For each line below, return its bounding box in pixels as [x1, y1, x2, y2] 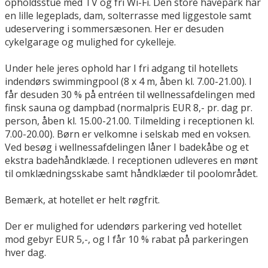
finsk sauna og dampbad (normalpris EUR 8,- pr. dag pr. [5, 101, 252, 115]
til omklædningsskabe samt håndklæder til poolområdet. [5, 167, 258, 181]
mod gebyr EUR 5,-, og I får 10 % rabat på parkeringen [5, 233, 248, 246]
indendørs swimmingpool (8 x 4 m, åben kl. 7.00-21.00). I [5, 75, 252, 89]
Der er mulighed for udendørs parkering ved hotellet [5, 220, 242, 233]
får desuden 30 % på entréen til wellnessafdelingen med [5, 88, 255, 102]
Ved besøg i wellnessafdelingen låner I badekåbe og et [5, 141, 249, 154]
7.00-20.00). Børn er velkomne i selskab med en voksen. [5, 127, 251, 141]
